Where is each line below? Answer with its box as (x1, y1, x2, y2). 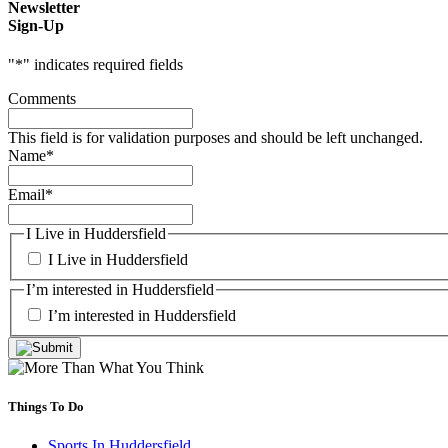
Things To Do (8, 398, 84, 414)
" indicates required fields (23, 56, 183, 74)
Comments (8, 90, 76, 108)
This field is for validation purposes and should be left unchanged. (8, 129, 423, 147)
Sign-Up (8, 17, 64, 35)
